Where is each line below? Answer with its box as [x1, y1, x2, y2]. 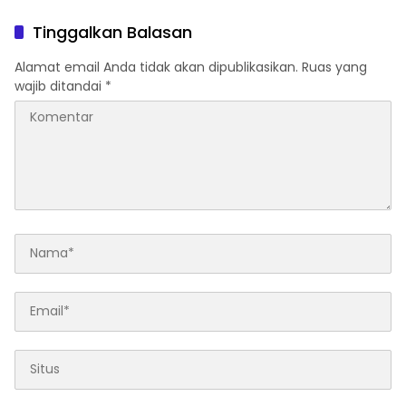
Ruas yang [302, 57, 367, 76]
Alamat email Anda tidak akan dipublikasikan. [14, 57, 298, 76]
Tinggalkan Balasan [33, 20, 192, 43]
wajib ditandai [14, 76, 105, 95]
